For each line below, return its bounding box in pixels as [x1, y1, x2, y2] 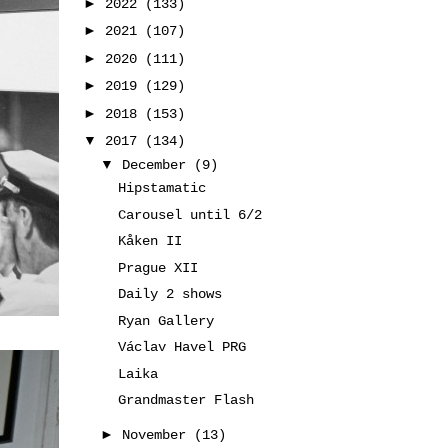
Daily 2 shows [117, 286, 222, 302]
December [121, 157, 194, 173]
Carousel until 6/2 [117, 206, 262, 223]
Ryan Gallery [117, 312, 214, 329]
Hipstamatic [117, 180, 206, 196]
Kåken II [117, 233, 182, 249]
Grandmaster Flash [117, 392, 254, 408]
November [121, 426, 194, 443]
